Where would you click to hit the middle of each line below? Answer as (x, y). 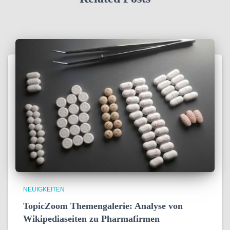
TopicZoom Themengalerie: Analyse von (103, 206)
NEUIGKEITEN (44, 189)
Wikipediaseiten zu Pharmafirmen (91, 218)
